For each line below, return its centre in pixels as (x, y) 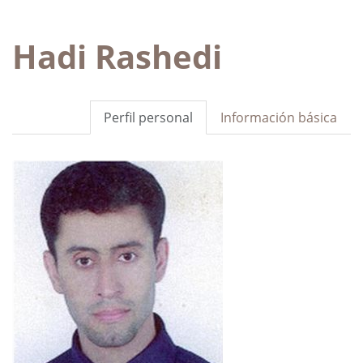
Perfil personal (148, 117)
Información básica (279, 117)
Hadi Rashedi (117, 56)
